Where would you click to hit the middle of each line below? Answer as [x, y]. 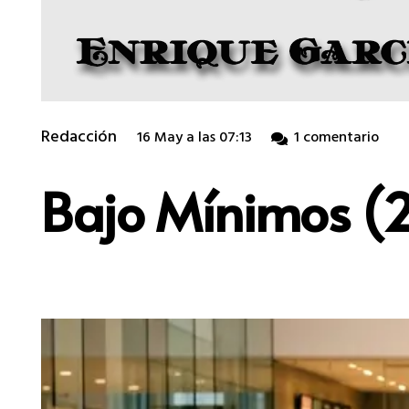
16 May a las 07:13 [194, 139]
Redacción [79, 138]
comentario [341, 139]
